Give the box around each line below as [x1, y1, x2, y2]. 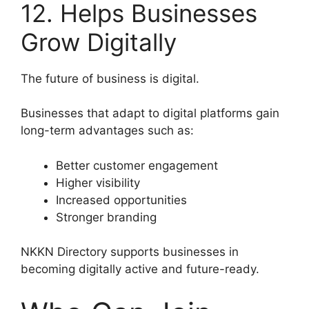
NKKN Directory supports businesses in [21, 245, 239, 259]
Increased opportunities [56, 192, 187, 207]
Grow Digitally [21, 27, 177, 57]
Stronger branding [56, 210, 157, 224]
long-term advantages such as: [21, 123, 194, 138]
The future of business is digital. [21, 71, 199, 86]
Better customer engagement [56, 158, 218, 172]
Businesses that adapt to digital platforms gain [21, 106, 279, 121]
